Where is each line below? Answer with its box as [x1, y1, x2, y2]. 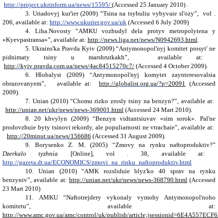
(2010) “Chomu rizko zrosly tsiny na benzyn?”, [48, 97, 179, 105]
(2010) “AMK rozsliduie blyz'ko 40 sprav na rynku [54, 167, 216, 175]
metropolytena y [164, 27, 216, 35]
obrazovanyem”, [2, 79, 57, 87]
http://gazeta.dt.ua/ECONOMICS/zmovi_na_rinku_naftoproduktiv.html [2, 158, 192, 166]
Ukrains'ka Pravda [32, 44, 82, 52]
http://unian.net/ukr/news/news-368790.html [69, 176, 187, 183]
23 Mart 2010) [2, 184, 40, 192]
